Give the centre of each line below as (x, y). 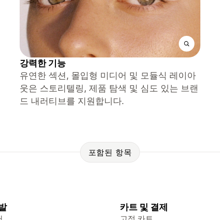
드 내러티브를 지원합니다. (72, 101)
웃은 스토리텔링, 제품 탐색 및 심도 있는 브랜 (109, 88)
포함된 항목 (110, 152)
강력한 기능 (43, 63)
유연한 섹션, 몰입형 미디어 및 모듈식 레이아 (108, 75)
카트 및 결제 (144, 207)
